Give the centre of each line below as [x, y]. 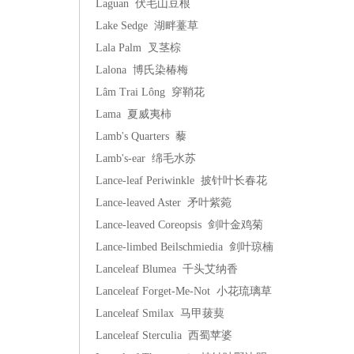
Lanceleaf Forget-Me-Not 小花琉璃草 [184, 291]
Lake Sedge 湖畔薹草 [147, 26]
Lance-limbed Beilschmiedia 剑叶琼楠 [185, 247]
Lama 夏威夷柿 [134, 114]
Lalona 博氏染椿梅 [142, 70]
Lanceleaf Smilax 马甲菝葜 [160, 313]
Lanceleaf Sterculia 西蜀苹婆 [164, 335]
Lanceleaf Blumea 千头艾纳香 [167, 269]
